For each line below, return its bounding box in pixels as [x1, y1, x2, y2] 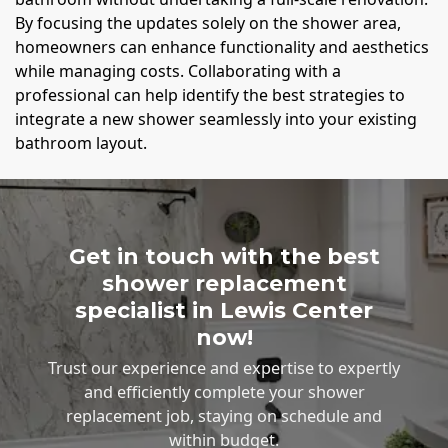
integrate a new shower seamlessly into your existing [15, 107, 417, 130]
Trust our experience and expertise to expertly [48, 357, 400, 380]
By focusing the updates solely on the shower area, [15, 11, 401, 34]
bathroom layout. [15, 131, 147, 154]
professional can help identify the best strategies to [15, 83, 405, 106]
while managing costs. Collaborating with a [15, 59, 341, 82]
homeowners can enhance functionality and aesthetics [15, 35, 429, 58]
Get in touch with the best [68, 242, 380, 269]
